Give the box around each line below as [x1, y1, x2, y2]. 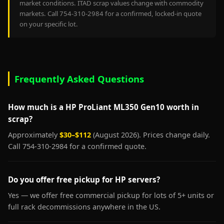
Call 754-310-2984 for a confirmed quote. [8, 141, 146, 151]
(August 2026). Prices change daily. [91, 130, 210, 139]
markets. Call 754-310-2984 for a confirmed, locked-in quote [19, 9, 201, 18]
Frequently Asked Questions [14, 72, 144, 85]
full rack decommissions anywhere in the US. [8, 202, 160, 211]
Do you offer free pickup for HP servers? [8, 174, 160, 184]
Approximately [8, 130, 59, 139]
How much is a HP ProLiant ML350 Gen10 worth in [8, 102, 199, 112]
